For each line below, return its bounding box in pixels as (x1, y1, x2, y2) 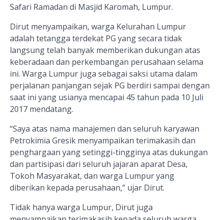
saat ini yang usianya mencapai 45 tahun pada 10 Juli (10, 92, 203, 103)
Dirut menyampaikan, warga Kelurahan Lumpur (10, 21, 186, 32)
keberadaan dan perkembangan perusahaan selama (10, 56, 203, 68)
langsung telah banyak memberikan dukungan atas (10, 45, 200, 56)
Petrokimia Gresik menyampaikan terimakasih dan (10, 135, 195, 146)
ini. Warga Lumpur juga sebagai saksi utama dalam (10, 68, 197, 80)
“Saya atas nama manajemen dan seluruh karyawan (10, 123, 199, 135)
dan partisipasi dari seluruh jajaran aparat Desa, (10, 159, 188, 170)
